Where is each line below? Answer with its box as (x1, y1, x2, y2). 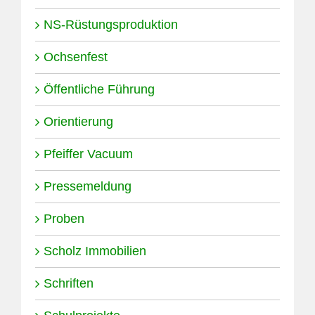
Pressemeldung (44, 179, 131, 193)
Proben (44, 211, 84, 226)
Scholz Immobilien (44, 243, 146, 258)
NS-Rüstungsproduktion (44, 17, 178, 32)
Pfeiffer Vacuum (44, 146, 133, 161)
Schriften (44, 276, 94, 290)
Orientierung (44, 114, 113, 129)
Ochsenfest (44, 49, 108, 64)
